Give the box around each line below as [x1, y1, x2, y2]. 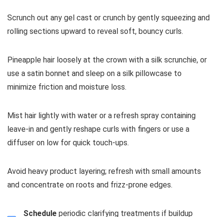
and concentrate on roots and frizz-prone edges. [7, 180, 172, 189]
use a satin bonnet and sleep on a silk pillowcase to [7, 68, 182, 78]
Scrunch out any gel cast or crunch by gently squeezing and [7, 13, 210, 22]
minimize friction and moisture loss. [7, 82, 126, 92]
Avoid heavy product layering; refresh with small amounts [7, 166, 201, 176]
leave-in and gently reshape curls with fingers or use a [7, 124, 189, 134]
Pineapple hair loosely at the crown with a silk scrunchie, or [7, 55, 207, 64]
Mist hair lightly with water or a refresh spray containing [7, 110, 196, 120]
